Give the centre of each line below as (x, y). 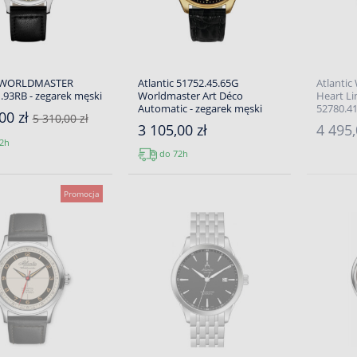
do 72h (172, 153)
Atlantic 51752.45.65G (188, 83)
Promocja (81, 194)
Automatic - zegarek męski (200, 108)
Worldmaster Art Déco (190, 96)
